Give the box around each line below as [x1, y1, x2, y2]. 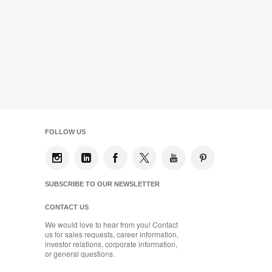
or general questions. [45, 248, 115, 259]
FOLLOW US [45, 128, 86, 136]
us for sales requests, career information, [45, 229, 178, 240]
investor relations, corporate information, [45, 239, 177, 250]
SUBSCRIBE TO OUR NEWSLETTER [45, 180, 160, 188]
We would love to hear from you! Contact [45, 219, 178, 230]
